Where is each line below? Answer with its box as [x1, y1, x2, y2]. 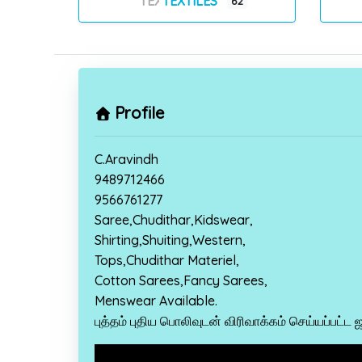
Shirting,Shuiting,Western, [95, 231, 246, 248]
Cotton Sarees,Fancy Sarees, [95, 271, 268, 288]
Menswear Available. [95, 292, 218, 309]
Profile [115, 102, 165, 123]
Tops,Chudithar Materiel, [95, 251, 240, 268]
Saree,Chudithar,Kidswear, [95, 211, 254, 228]
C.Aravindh [95, 150, 159, 167]
